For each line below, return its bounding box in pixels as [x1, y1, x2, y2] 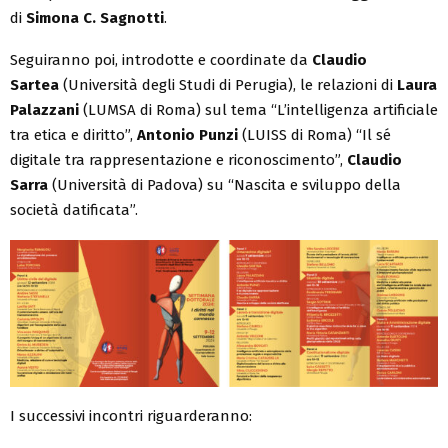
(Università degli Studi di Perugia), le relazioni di [59, 75, 397, 94]
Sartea [10, 75, 59, 94]
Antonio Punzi [137, 125, 238, 144]
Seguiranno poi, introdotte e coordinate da [10, 50, 312, 69]
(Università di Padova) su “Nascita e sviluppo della [48, 175, 401, 194]
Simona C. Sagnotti [26, 8, 164, 27]
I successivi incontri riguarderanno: [10, 407, 252, 426]
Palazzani [10, 100, 79, 119]
